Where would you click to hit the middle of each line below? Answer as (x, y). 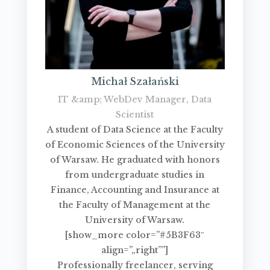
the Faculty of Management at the (135, 205)
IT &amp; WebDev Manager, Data (135, 99)
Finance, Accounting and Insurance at (135, 190)
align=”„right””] (135, 250)
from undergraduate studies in (135, 174)
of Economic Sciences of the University (135, 144)
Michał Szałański (135, 81)
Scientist (135, 114)
